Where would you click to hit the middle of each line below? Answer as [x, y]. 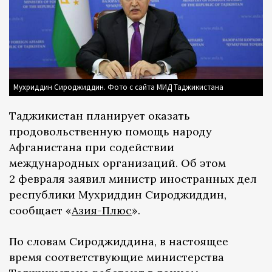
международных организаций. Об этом [117, 163]
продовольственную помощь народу [110, 132]
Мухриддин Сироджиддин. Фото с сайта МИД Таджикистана [118, 87]
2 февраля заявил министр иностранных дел [133, 179]
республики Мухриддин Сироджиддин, [118, 195]
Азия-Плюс [102, 211]
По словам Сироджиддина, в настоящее [119, 242]
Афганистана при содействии [92, 148]
